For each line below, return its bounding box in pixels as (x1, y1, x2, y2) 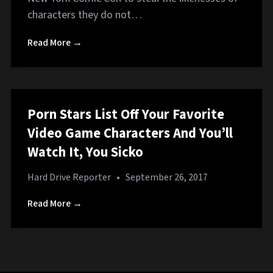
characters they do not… (27, 7, 142, 23)
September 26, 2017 (126, 170, 208, 184)
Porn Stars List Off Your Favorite (27, 105, 224, 124)
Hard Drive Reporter (27, 170, 111, 184)
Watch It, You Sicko (27, 143, 143, 162)
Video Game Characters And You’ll (27, 124, 233, 143)
